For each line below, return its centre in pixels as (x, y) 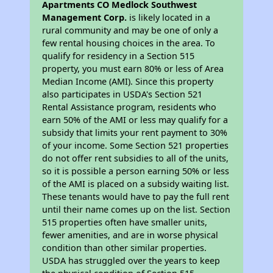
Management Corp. (85, 17)
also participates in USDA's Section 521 (122, 94)
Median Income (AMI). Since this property (128, 81)
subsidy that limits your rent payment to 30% (135, 133)
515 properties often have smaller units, (125, 222)
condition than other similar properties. (125, 248)
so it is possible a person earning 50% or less (136, 171)
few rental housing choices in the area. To (129, 43)
